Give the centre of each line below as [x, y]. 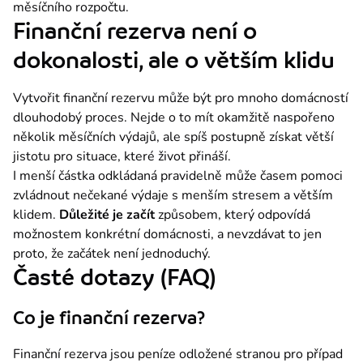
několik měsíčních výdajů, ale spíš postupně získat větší [173, 137]
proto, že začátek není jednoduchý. [112, 253]
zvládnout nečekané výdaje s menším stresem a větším [173, 195]
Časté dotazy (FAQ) [114, 277]
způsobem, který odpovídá [233, 214]
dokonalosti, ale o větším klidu [174, 60]
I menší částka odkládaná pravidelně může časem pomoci [178, 175]
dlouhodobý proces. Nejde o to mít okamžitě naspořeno [174, 117]
